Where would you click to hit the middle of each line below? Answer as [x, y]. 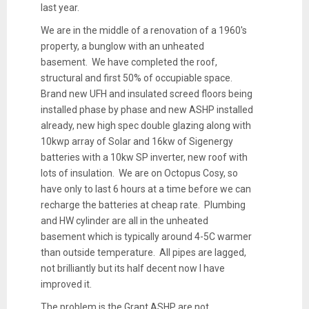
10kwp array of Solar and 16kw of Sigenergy [137, 141]
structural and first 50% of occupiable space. [137, 78]
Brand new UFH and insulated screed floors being [146, 93]
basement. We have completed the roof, [129, 62]
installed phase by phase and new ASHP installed [147, 109]
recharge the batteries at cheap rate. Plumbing [143, 205]
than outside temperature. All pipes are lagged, [143, 252]
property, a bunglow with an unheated [122, 46]
